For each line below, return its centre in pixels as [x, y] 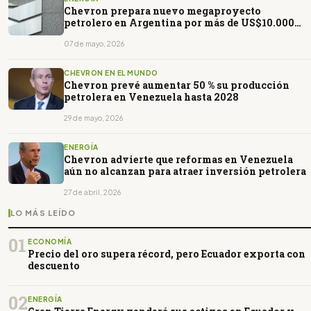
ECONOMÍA [50, 241]
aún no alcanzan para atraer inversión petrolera [185, 171]
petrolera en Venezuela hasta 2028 [151, 96]
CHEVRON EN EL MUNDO [111, 73]
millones [87, 34]
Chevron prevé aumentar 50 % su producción [177, 85]
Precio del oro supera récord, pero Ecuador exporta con [167, 253]
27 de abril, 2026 [92, 192]
